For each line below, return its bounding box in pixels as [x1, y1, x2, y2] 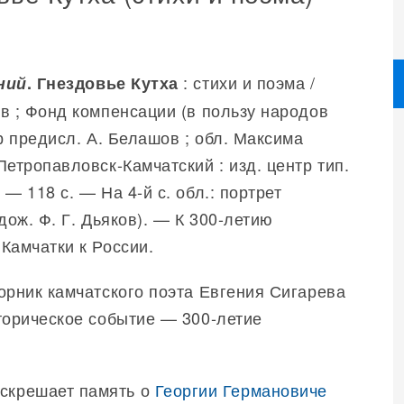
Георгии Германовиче [154, 378, 327, 401]
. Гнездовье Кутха [26, 71, 179, 95]
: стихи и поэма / [178, 70, 316, 94]
